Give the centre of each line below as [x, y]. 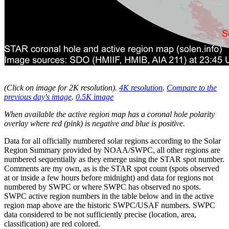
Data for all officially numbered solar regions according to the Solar [112, 141]
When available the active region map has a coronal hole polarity [109, 114]
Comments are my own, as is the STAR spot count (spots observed [112, 168]
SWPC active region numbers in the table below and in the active [109, 196]
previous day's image [38, 97]
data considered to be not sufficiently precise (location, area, [100, 214]
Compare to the [192, 88]
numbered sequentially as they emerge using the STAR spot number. [114, 159]
